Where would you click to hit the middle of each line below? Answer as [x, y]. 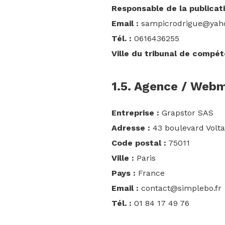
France [150, 173]
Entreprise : [135, 113]
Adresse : [131, 128]
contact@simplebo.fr [180, 188]
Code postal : [139, 143]
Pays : [124, 173]
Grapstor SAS [186, 113]
